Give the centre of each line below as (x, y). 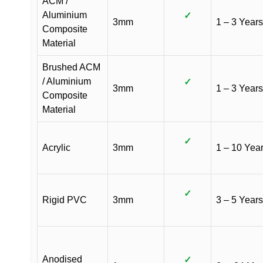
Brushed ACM (71, 67)
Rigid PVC (65, 200)
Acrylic (56, 148)
